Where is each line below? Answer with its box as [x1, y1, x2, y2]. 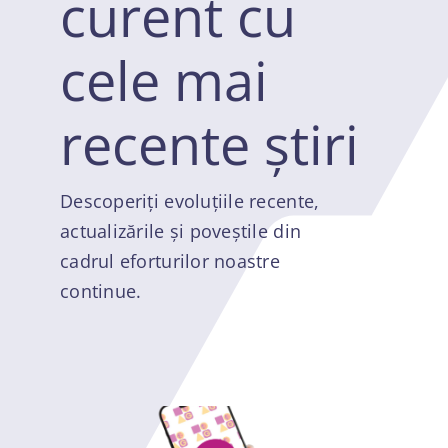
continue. [60, 279, 142, 303]
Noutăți [22, 40, 78, 61]
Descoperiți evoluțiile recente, [60, 189, 320, 213]
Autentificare [22, 172, 116, 193]
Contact [22, 106, 78, 127]
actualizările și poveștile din [60, 219, 302, 243]
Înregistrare [22, 238, 106, 259]
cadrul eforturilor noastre [60, 249, 281, 273]
